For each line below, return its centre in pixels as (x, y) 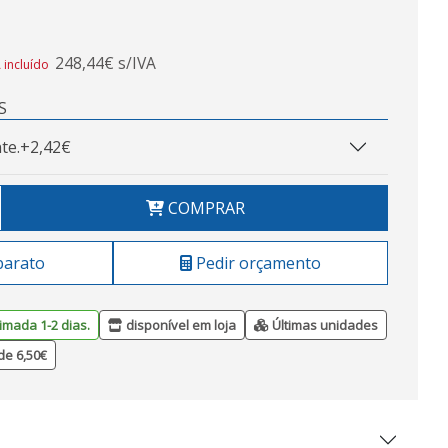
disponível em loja (179, 325)
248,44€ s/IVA (105, 63)
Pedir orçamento (256, 263)
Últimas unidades (323, 325)
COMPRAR (204, 208)
